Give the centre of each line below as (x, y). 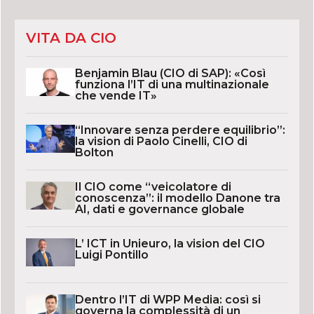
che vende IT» (116, 96)
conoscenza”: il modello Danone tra (177, 198)
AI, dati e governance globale (159, 210)
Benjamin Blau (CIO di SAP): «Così (170, 74)
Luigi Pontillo (111, 255)
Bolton (94, 153)
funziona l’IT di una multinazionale (172, 85)
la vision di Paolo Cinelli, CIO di (161, 142)
